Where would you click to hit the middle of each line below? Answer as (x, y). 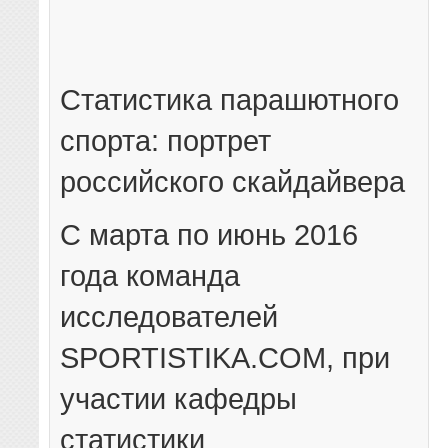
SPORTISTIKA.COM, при (225, 358)
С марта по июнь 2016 (209, 235)
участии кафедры (179, 399)
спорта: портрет (166, 141)
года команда (150, 276)
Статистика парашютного (230, 100)
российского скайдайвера (233, 182)
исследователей (169, 317)
